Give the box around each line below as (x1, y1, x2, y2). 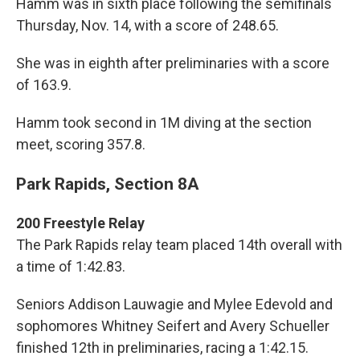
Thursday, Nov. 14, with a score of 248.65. (16, 17, 279, 35)
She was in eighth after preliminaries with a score (16, 55, 329, 72)
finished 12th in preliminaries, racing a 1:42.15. (16, 339, 309, 357)
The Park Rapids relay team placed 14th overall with (16, 236, 342, 254)
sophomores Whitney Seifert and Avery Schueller (16, 317, 329, 335)
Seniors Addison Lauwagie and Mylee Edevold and (16, 296, 333, 313)
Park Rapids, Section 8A (16, 174, 199, 194)
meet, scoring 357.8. (16, 136, 145, 153)
